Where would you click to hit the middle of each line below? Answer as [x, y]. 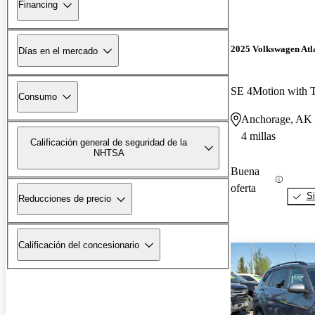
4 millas [258, 136]
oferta [243, 188]
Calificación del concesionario [79, 245]
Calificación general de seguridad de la [109, 143]
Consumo [38, 96]
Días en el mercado [58, 51]
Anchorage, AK [277, 119]
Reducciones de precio [65, 199]
